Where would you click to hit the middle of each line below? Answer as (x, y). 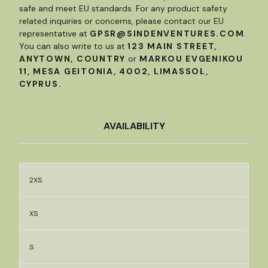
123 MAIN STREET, (172, 46)
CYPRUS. (41, 83)
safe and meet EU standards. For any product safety (123, 8)
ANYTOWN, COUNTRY (72, 58)
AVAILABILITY (134, 126)
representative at (54, 33)
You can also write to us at (73, 46)
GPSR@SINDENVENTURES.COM (167, 33)
